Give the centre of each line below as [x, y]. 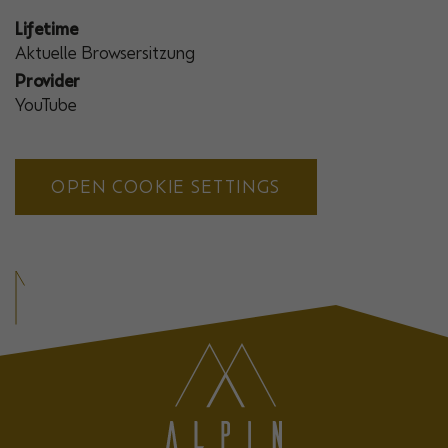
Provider [47, 81]
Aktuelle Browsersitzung [105, 53]
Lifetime [46, 29]
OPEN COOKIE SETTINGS [166, 186]
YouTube [46, 105]
